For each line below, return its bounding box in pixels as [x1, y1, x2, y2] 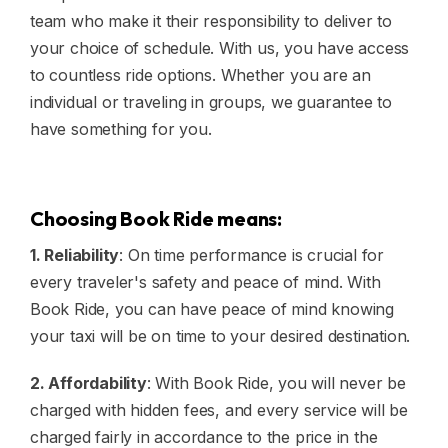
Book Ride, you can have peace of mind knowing [30, 299, 394, 320]
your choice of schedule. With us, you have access [30, 38, 410, 59]
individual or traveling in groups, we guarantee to [30, 92, 392, 113]
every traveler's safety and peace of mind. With [30, 272, 381, 293]
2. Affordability [30, 373, 147, 394]
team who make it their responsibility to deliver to [30, 11, 392, 32]
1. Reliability [30, 245, 120, 266]
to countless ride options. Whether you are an [30, 65, 371, 86]
